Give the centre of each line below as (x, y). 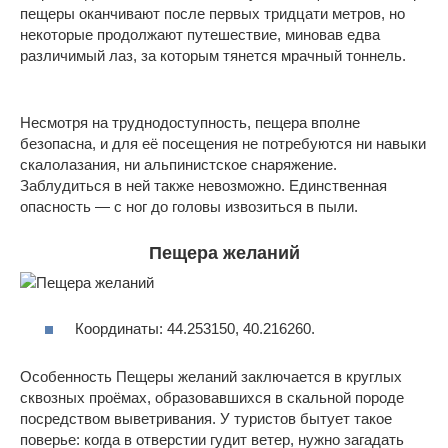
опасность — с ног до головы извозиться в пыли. (189, 206)
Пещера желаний (224, 252)
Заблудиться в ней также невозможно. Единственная (203, 185)
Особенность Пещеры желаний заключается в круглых (211, 377)
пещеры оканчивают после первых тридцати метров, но (212, 13)
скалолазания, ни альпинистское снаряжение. (178, 164)
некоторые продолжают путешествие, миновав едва (200, 34)
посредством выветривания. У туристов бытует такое (206, 419)
